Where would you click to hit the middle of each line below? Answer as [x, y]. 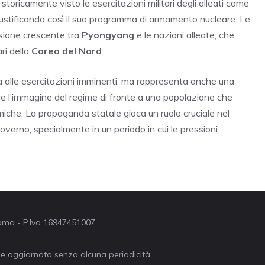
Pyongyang [108, 35]
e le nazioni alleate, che [184, 35]
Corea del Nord [67, 51]
